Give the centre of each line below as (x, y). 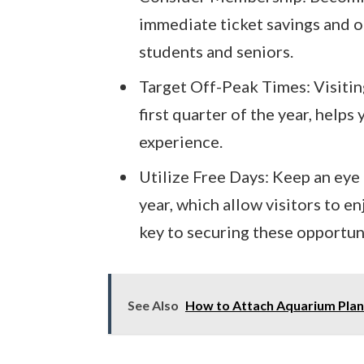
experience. (180, 141)
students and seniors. (216, 52)
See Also (153, 305)
